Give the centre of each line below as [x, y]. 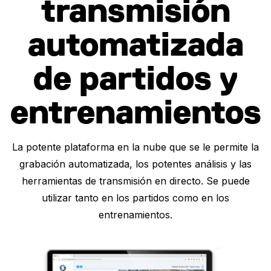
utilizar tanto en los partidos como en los [135, 198]
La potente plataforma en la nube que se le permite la [135, 147]
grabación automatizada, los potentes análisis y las [135, 164]
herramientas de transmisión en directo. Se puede [135, 181]
